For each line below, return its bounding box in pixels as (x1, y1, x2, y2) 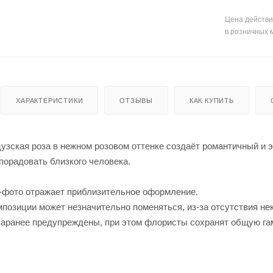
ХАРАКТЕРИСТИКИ (16, 96, 83, 104)
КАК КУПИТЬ (189, 96, 234, 104)
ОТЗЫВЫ (119, 96, 154, 104)
